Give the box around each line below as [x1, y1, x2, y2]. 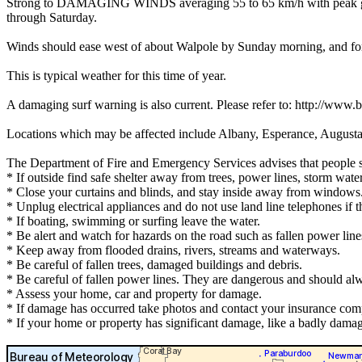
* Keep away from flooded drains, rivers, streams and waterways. [6, 243, 340, 258]
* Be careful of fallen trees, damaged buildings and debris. [6, 258, 302, 272]
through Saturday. [6, 11, 97, 25]
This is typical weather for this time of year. [6, 69, 226, 83]
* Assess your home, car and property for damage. [6, 287, 262, 301]
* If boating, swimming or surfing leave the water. [6, 214, 260, 229]
